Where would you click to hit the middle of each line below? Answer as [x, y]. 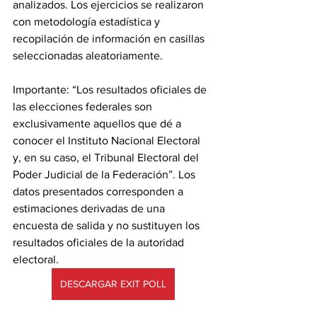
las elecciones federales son [84, 106]
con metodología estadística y [88, 21]
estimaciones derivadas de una [90, 208]
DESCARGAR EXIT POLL [113, 283]
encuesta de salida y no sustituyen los [108, 225]
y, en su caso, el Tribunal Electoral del [107, 157]
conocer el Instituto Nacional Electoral [108, 140]
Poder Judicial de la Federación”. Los [105, 174]
